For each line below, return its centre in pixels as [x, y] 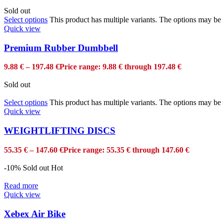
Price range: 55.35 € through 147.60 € [126, 150]
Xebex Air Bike [35, 214]
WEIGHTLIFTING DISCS [60, 131]
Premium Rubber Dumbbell [61, 48]
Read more [21, 185]
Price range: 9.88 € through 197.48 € [120, 67]
